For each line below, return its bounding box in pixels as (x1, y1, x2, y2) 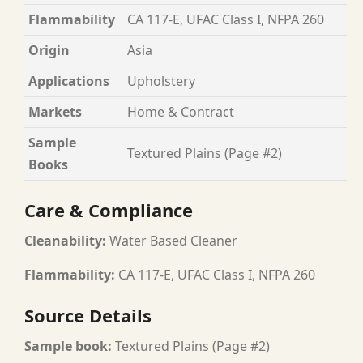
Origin (28, 41, 70, 59)
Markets (28, 102, 82, 121)
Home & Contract (127, 102, 234, 121)
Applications (28, 71, 109, 90)
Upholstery (127, 71, 195, 90)
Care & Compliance (24, 197, 193, 222)
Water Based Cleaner (106, 231, 237, 250)
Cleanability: (24, 231, 106, 250)
